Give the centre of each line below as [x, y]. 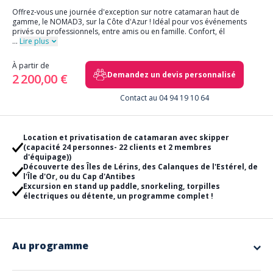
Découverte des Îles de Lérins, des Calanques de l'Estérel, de [140, 167]
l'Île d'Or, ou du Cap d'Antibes [79, 176]
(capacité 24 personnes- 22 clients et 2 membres [117, 147]
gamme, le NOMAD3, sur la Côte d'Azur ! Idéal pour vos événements [129, 22]
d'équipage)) [47, 157]
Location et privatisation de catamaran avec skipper [126, 137]
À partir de [31, 66]
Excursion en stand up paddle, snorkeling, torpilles [121, 186]
